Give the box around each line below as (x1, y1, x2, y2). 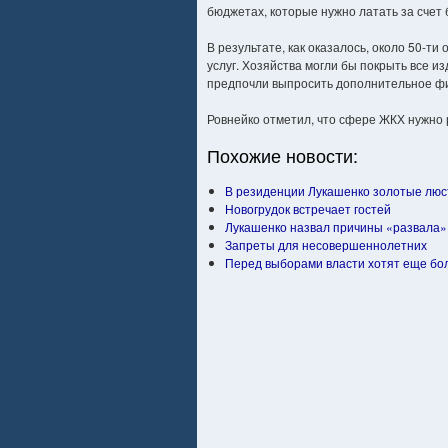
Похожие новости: (207, 142, 358, 168)
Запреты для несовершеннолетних (225, 236, 427, 253)
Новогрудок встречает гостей (225, 200, 391, 217)
